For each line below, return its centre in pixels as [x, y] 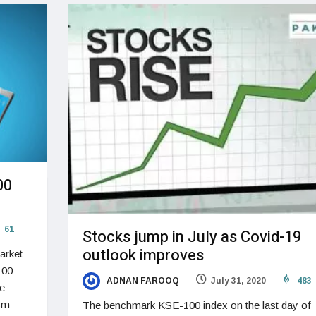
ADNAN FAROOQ [141, 280]
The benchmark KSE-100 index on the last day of [196, 305]
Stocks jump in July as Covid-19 [192, 237]
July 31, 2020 [238, 280]
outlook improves [143, 255]
